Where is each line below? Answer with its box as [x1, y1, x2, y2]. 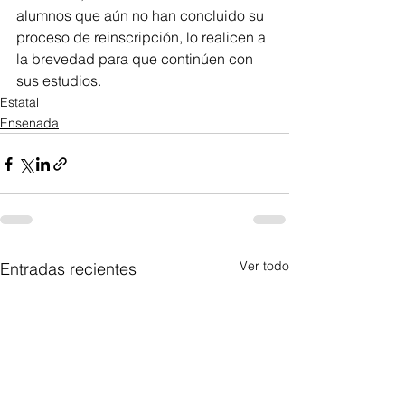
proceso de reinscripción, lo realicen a [16, 28, 269, 47]
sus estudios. [16, 71, 101, 90]
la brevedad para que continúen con [16, 50, 257, 69]
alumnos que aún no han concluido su [16, 6, 268, 25]
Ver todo [240, 258, 289, 275]
